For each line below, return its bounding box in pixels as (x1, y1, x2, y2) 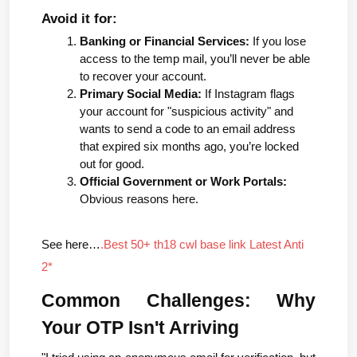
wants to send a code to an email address (80, 123, 296, 136)
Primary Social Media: (80, 88, 202, 101)
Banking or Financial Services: (80, 35, 249, 49)
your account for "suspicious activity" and (80, 105, 293, 119)
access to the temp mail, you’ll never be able (80, 53, 310, 66)
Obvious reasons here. (80, 193, 198, 206)
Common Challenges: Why (41, 290, 316, 312)
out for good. (80, 158, 144, 171)
